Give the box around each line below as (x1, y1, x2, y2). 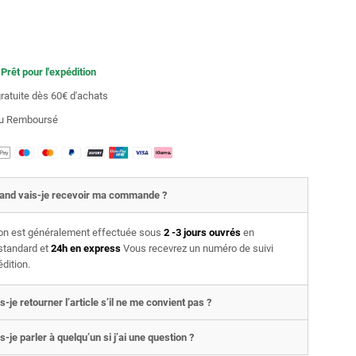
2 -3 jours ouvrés (163, 226, 243, 239)
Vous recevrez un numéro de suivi (120, 242, 273, 255)
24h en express (48, 242, 121, 255)
